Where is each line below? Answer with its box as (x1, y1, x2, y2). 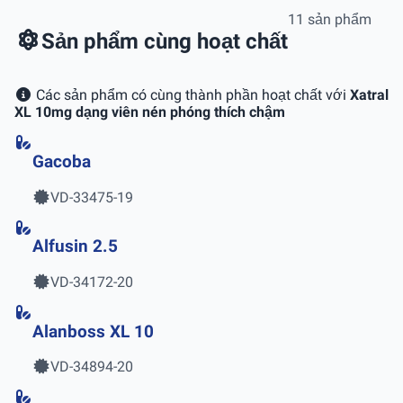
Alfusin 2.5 (32, 237, 118, 257)
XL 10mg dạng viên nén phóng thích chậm (14, 103, 285, 121)
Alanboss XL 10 (32, 321, 154, 342)
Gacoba (32, 151, 91, 172)
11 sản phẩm (288, 11, 372, 29)
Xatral (350, 86, 389, 104)
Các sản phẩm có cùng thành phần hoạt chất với (32, 86, 350, 104)
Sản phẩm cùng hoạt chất (41, 29, 288, 55)
